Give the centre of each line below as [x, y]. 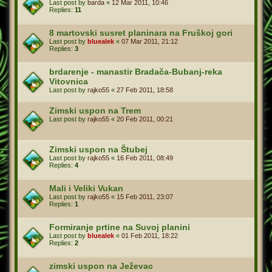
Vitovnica [69, 81]
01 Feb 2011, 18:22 [150, 235]
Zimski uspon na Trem [95, 110]
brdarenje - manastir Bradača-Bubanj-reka [136, 71]
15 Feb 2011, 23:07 [145, 196]
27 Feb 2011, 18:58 [145, 90]
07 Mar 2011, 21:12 [150, 41]
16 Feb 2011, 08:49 [145, 158]
